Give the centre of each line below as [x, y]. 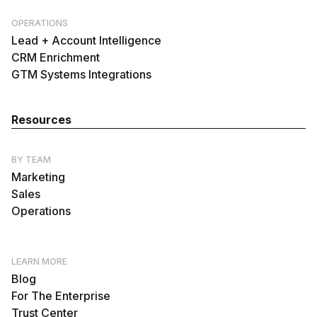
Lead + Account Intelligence [86, 40]
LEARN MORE [39, 261]
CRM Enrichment [56, 57]
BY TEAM [31, 160]
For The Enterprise [61, 296]
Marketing [38, 177]
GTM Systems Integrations [81, 74]
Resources [41, 120]
